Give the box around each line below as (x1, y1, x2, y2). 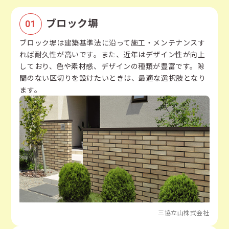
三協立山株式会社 (158, 208, 210, 217)
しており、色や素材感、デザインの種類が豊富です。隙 (19, 61, 205, 72)
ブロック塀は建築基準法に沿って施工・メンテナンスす (19, 37, 205, 48)
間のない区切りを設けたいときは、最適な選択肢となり (19, 73, 206, 83)
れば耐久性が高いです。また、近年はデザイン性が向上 (19, 49, 205, 60)
